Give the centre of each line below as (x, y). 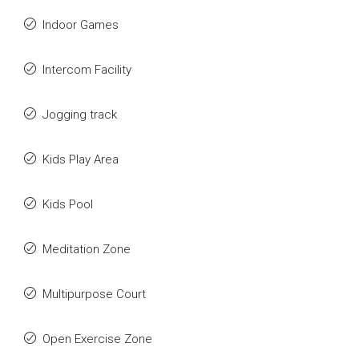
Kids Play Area (81, 159)
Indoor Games (81, 25)
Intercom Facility (87, 70)
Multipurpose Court (94, 294)
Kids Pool (68, 204)
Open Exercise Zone (97, 339)
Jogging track (80, 115)
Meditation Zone (87, 249)
